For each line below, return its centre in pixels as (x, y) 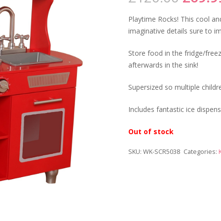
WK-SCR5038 (162, 151)
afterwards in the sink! (163, 65)
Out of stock (151, 131)
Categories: (201, 151)
